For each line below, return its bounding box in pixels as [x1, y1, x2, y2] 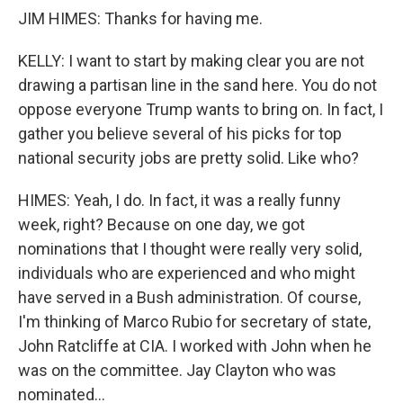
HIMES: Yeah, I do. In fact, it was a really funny [18, 191, 341, 210]
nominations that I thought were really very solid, [18, 239, 362, 258]
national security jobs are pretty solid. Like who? [18, 148, 359, 167]
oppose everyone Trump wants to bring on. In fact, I [18, 100, 383, 119]
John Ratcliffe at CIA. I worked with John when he [18, 336, 372, 355]
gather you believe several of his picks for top [18, 124, 342, 143]
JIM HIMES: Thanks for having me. [18, 9, 263, 28]
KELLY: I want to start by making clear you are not [18, 51, 364, 70]
